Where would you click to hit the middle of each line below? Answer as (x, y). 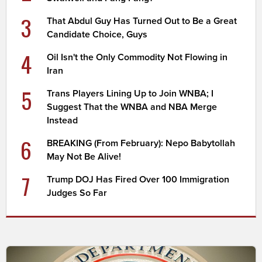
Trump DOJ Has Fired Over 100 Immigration (138, 180)
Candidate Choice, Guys (97, 35)
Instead (63, 121)
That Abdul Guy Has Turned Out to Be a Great (142, 21)
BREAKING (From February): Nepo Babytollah (141, 144)
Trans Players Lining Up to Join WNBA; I (130, 94)
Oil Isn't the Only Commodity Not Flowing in (137, 58)
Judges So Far (77, 193)
